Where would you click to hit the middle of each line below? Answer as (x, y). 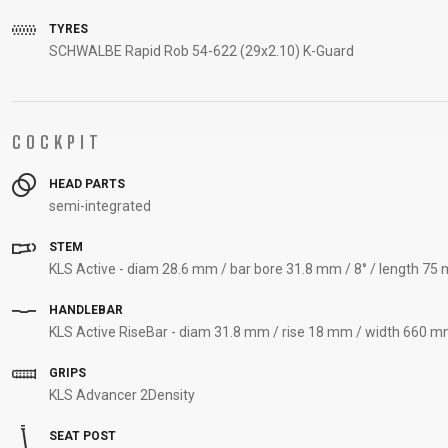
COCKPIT (57, 142)
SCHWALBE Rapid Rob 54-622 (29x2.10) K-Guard (201, 51)
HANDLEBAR (84, 310)
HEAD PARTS (85, 184)
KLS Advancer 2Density (122, 395)
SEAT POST (81, 436)
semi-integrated (100, 206)
